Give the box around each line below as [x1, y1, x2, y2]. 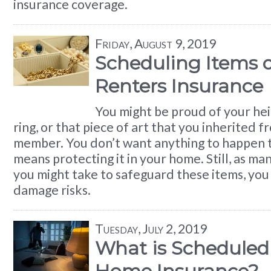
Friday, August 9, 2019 [95, 35, 216, 51]
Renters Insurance [95, 74, 263, 97]
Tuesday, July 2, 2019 [95, 221, 207, 237]
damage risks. [13, 181, 91, 198]
